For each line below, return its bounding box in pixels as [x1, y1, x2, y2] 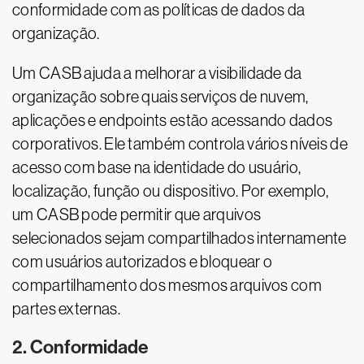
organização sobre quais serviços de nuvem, [12, 88, 309, 106]
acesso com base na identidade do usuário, [12, 158, 301, 177]
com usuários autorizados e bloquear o [12, 253, 273, 271]
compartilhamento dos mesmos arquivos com [12, 276, 322, 295]
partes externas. [12, 300, 120, 318]
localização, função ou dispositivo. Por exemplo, [12, 182, 329, 201]
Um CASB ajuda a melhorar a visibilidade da [12, 64, 302, 83]
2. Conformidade [12, 336, 149, 359]
